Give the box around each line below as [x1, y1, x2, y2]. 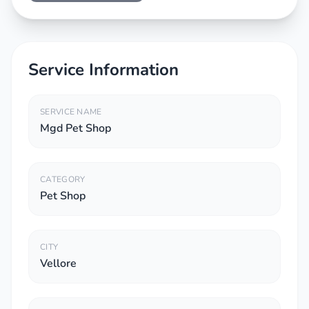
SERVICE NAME [40, 106, 102, 117]
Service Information [28, 59, 179, 81]
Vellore [40, 256, 77, 271]
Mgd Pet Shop [40, 121, 111, 136]
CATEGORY [40, 174, 86, 185]
